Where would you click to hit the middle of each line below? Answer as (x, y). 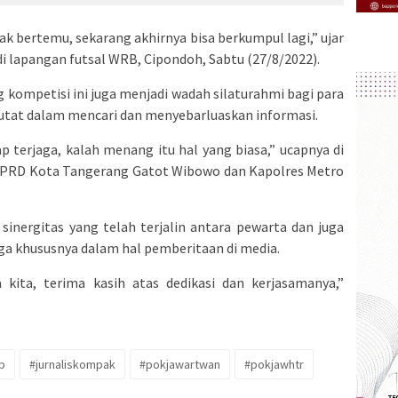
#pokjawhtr (274, 365)
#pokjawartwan (180, 365)
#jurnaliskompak (72, 365)
